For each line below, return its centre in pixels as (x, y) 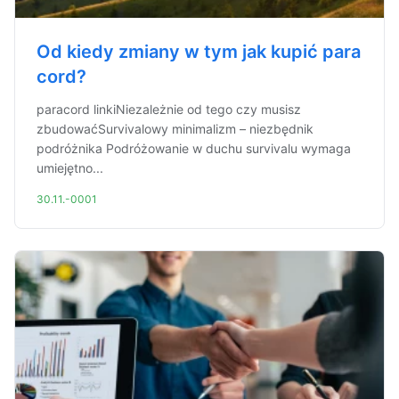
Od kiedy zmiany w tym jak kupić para (199, 52)
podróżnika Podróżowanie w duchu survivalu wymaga (194, 148)
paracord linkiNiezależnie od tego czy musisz (169, 109)
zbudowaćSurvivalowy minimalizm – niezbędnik (175, 129)
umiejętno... (70, 168)
